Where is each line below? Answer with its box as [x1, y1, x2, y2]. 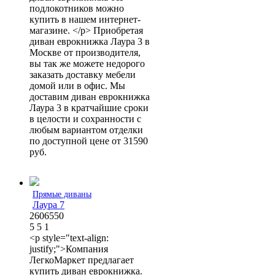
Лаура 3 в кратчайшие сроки [29, 102, 149, 113]
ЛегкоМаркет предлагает [29, 254, 134, 265]
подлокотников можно [29, 2, 124, 14]
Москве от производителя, [29, 47, 141, 58]
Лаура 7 [33, 199, 64, 210]
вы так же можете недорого [29, 58, 145, 69]
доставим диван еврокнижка [29, 91, 150, 102]
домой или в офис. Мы [29, 80, 125, 91]
